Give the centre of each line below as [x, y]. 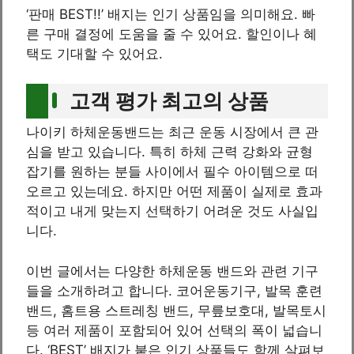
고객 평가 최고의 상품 [169, 101]
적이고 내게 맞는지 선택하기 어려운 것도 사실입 [172, 211]
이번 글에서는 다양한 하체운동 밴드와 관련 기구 [172, 271]
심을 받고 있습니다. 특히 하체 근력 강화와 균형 [169, 152]
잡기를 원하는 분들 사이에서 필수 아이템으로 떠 [172, 172]
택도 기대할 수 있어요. [94, 53]
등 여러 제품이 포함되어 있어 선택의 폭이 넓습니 [174, 330]
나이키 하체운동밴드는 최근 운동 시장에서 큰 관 [172, 132]
